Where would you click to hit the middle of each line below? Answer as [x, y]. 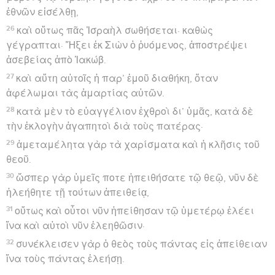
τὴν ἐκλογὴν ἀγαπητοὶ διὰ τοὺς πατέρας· [105, 126]
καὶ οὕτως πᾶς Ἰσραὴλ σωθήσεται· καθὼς [115, 30]
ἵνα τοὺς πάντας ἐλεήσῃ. [65, 259]
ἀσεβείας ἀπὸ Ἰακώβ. [56, 60]
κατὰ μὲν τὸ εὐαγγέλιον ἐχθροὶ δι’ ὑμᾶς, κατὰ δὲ [135, 111]
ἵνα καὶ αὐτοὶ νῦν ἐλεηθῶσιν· [76, 226]
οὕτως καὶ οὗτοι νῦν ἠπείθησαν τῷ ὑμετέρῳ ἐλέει [135, 211]
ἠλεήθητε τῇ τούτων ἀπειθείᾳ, [78, 192]
